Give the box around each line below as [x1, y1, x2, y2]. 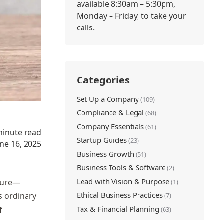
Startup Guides [76, 135, 127, 145]
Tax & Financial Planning [76, 204, 159, 214]
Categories [76, 73, 130, 86]
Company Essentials [76, 121, 144, 131]
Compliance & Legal [76, 108, 144, 117]
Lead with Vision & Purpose [76, 176, 169, 186]
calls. [76, 22, 95, 33]
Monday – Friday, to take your [76, 10, 186, 21]
